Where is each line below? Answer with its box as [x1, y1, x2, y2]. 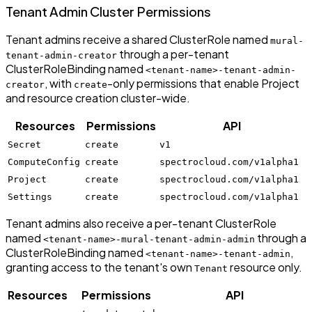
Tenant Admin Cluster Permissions [6, 3, 211, 19]
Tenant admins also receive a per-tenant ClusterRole [6, 216, 276, 231]
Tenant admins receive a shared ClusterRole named [6, 32, 270, 47]
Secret [8, 139, 41, 150]
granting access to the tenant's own [6, 260, 194, 275]
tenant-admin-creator [6, 50, 117, 61]
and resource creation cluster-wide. [6, 91, 190, 106]
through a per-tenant [117, 47, 229, 62]
